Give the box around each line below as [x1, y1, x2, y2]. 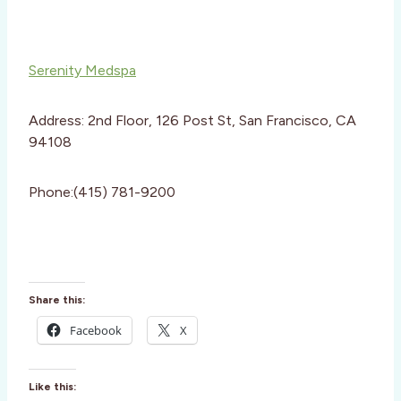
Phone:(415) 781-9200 [29, 183, 175, 201]
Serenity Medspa [29, 62, 136, 80]
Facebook [70, 322, 122, 339]
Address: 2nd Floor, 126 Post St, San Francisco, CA [29, 112, 356, 130]
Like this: [29, 380, 76, 394]
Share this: [29, 294, 85, 307]
